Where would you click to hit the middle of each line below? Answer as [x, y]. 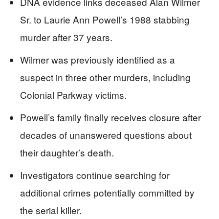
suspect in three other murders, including [105, 77]
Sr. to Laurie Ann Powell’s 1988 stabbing [105, 19]
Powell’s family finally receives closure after [110, 117]
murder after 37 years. [66, 37]
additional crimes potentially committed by [107, 192]
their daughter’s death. [67, 152]
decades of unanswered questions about [106, 135]
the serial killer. [51, 210]
